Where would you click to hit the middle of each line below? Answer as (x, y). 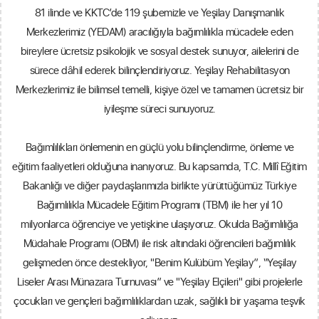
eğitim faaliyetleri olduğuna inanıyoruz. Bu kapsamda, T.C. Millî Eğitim (159, 167)
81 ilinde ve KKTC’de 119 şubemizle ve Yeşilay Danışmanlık (159, 13)
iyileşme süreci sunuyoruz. (159, 109)
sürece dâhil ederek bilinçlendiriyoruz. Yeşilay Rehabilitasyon (159, 71)
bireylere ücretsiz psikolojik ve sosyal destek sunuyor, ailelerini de (159, 52)
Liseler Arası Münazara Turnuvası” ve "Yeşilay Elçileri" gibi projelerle (159, 282)
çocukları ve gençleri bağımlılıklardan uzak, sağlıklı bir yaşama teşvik (159, 302)
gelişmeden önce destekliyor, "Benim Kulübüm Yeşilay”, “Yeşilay (159, 263)
